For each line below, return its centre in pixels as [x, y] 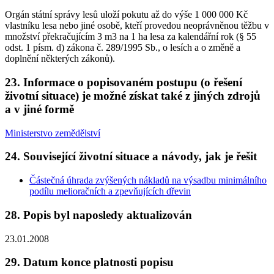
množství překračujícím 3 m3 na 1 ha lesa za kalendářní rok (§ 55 [131, 37]
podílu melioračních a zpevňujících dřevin [110, 191]
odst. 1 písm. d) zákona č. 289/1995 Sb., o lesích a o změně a [123, 48]
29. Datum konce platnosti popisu [89, 262]
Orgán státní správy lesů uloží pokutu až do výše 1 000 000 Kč [126, 15]
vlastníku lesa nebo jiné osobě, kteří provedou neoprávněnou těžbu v [137, 26]
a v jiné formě [39, 109]
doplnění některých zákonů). [60, 59]
